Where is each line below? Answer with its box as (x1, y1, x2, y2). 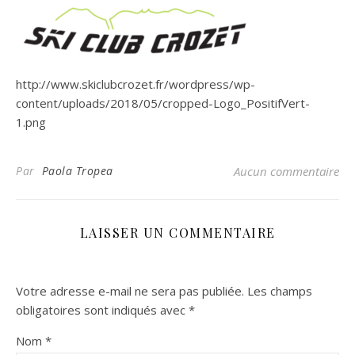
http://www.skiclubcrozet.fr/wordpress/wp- (16, 76, 255, 92)
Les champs (247, 283, 312, 299)
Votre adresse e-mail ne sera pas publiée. (16, 283, 244, 299)
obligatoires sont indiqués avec (16, 302, 189, 318)
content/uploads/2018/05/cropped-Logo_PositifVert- (16, 95, 310, 111)
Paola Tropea (41, 163, 113, 178)
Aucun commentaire (234, 163, 339, 179)
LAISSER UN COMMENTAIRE (79, 224, 276, 241)
